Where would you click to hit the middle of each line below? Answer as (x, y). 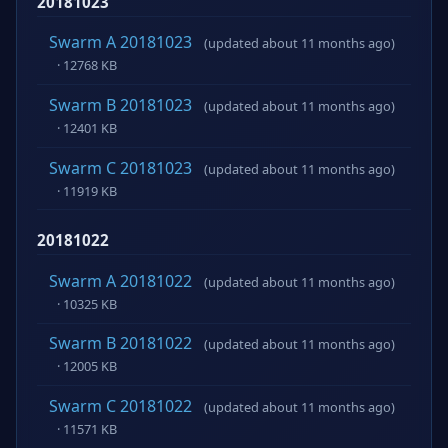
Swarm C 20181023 (120, 167)
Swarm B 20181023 (120, 104)
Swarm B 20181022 (120, 343)
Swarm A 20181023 (120, 42)
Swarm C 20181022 (120, 405)
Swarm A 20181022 (120, 280)
